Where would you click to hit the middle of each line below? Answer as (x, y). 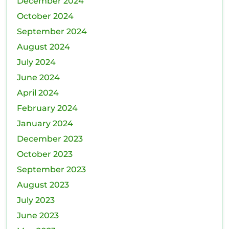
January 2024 (45, 124)
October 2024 (45, 16)
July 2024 (36, 62)
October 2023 (45, 154)
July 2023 (36, 200)
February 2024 (47, 108)
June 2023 (38, 216)
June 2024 (38, 78)
